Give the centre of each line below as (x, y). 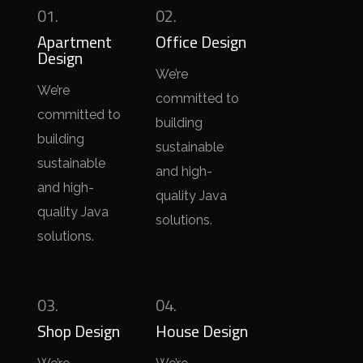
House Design (201, 331)
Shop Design (79, 331)
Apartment (75, 42)
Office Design (201, 42)
